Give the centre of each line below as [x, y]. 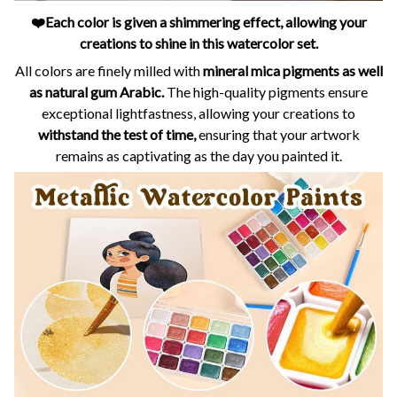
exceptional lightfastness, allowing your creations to [198, 113]
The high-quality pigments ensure [266, 91]
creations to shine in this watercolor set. [198, 43]
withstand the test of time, [117, 134]
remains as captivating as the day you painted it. [198, 155]
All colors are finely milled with [109, 70]
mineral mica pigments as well [292, 70]
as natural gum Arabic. [97, 91]
